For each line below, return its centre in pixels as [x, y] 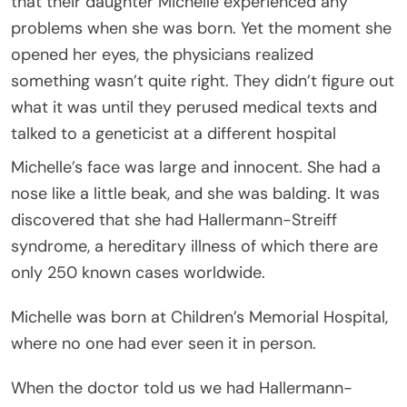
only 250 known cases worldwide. [138, 272]
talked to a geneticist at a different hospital [174, 133]
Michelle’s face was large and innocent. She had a [196, 167]
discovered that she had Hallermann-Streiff [174, 219]
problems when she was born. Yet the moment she [201, 28]
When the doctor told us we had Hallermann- [182, 387]
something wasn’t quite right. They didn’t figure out [203, 80]
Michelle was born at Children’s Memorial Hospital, [199, 317]
